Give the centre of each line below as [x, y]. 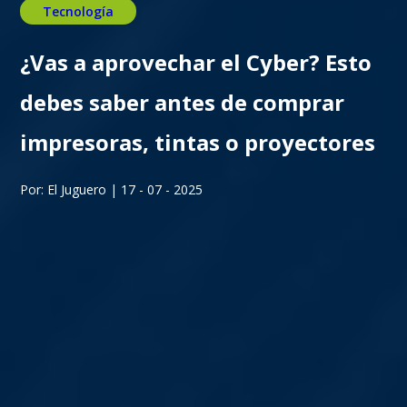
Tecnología [79, 11]
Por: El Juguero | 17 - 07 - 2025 [112, 189]
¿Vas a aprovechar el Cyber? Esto [196, 62]
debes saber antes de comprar [183, 102]
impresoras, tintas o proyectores [198, 142]
